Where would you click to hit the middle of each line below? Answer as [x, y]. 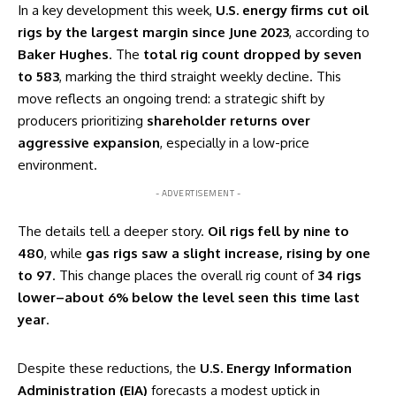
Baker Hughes [63, 54]
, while [65, 253]
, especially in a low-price [235, 142]
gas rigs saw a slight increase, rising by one [228, 253]
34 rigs [339, 275]
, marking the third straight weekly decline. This [200, 76]
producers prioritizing [82, 120]
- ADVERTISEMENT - [198, 193]
